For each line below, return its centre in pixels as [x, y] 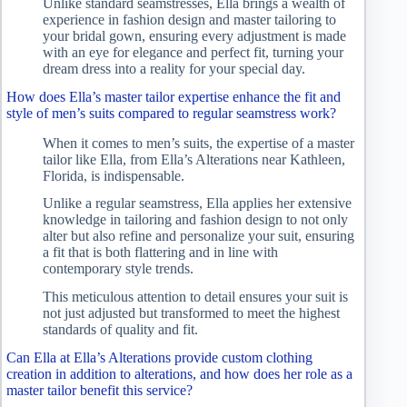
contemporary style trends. [118, 269]
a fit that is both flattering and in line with [160, 253]
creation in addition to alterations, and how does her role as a [179, 373]
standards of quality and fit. [120, 330]
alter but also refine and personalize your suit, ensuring [199, 236]
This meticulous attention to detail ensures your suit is [195, 297]
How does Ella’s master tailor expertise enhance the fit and [174, 96]
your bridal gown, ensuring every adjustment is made [194, 35]
